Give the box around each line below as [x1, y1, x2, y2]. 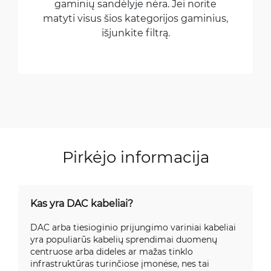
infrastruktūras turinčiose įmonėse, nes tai [30, 258, 209, 269]
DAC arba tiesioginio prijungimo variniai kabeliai [30, 221, 236, 233]
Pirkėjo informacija [62, 146, 209, 167]
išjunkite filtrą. [101, 26, 170, 39]
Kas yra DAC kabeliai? [30, 197, 133, 209]
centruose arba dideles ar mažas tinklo [30, 246, 193, 257]
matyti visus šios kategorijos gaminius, [43, 11, 228, 24]
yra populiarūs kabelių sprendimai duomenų [30, 233, 217, 245]
